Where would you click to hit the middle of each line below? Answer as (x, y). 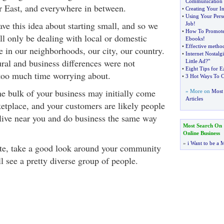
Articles (194, 98)
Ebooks (194, 38)
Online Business (201, 133)
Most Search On (202, 125)
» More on (198, 91)
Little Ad (195, 61)
